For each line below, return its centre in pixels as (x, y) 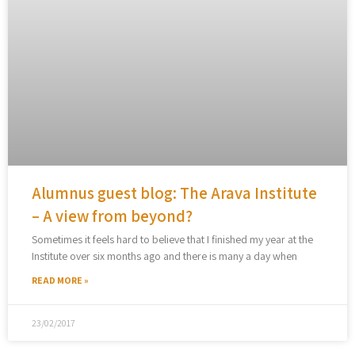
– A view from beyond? (112, 216)
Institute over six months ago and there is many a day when (164, 256)
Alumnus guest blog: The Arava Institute (174, 193)
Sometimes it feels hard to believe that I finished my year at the (172, 239)
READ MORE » (60, 280)
